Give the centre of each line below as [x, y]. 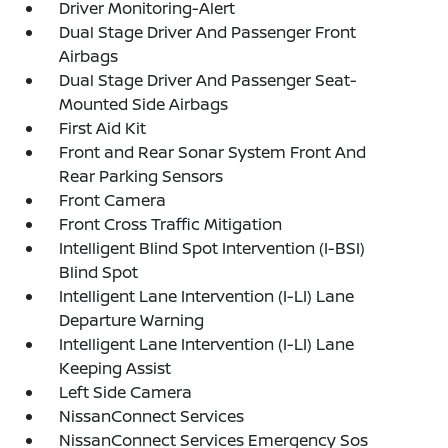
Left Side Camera [126, 392]
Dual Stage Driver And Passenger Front [208, 32]
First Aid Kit [103, 128]
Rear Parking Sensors [141, 176]
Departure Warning [132, 320]
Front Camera [113, 200]
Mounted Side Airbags [144, 104]
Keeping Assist [115, 368]
